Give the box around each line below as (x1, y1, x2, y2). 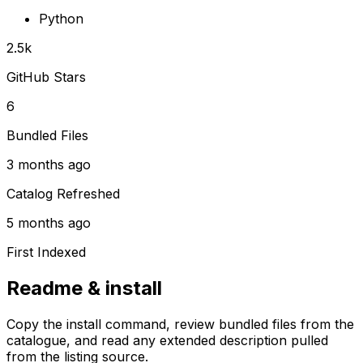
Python (39, 11, 83, 28)
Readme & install (6, 276, 162, 301)
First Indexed (6, 244, 86, 261)
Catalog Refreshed (6, 186, 120, 203)
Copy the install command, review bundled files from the (6, 316, 354, 333)
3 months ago (6, 156, 91, 173)
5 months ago (6, 215, 91, 232)
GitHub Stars (6, 69, 86, 86)
